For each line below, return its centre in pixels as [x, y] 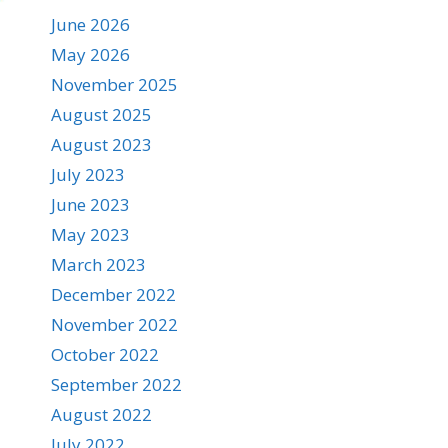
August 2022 [101, 414]
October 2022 [105, 354]
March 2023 [98, 264]
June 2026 [90, 24]
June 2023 [90, 204]
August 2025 [101, 114]
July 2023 [88, 174]
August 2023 [101, 144]
